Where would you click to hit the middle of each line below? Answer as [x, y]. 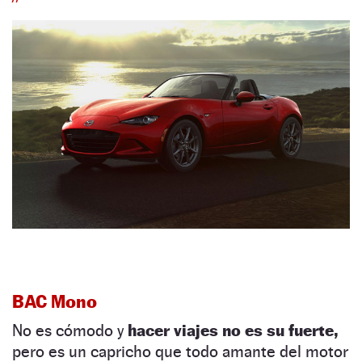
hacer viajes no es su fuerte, [231, 330]
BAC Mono [55, 301]
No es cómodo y [68, 330]
